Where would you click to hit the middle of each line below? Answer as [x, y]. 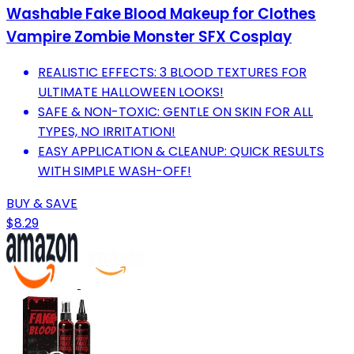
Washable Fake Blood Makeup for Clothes [161, 13]
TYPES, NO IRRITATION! [107, 132]
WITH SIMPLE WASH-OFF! [115, 171]
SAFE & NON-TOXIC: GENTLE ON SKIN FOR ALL [175, 112]
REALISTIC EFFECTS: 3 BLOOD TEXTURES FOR [172, 73]
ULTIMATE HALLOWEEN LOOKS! [131, 92]
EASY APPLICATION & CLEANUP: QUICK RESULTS [181, 152]
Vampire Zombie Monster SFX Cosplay [149, 36]
